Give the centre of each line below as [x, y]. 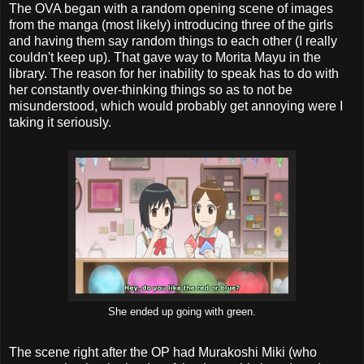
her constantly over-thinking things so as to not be [151, 89]
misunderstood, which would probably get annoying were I [176, 106]
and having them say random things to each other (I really [173, 41]
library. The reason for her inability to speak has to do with [174, 73]
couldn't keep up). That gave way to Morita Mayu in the [165, 57]
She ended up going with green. [182, 312]
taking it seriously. [60, 122]
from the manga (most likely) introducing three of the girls [171, 24]
